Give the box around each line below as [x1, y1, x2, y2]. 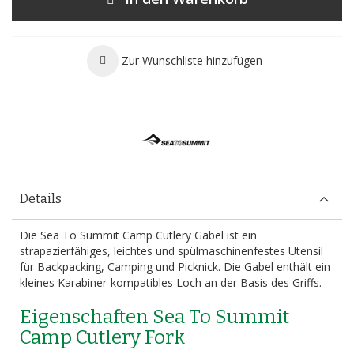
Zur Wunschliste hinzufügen [121, 53, 262, 68]
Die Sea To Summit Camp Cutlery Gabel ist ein [20, 228, 257, 243]
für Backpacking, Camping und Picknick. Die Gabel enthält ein [20, 259, 330, 274]
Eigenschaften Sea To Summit [20, 306, 289, 328]
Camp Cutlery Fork [20, 326, 185, 348]
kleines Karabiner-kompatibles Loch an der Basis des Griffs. [20, 275, 322, 290]
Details [20, 191, 62, 206]
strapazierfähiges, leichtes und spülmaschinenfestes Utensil [20, 243, 323, 258]
